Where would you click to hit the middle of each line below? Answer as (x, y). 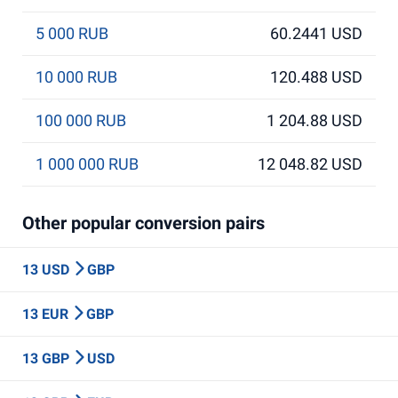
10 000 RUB (76, 77)
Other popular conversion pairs (143, 223)
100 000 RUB (81, 120)
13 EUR (47, 314)
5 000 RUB (72, 33)
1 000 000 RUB (87, 164)
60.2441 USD (316, 33)
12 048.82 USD (310, 164)
